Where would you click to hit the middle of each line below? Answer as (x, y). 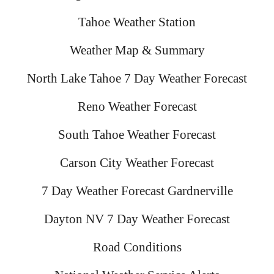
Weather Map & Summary (137, 50)
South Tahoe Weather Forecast (137, 135)
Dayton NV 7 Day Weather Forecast (137, 219)
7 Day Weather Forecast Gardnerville (137, 191)
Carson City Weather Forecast (137, 163)
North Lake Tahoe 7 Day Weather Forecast (137, 78)
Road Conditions (137, 247)
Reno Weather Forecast (137, 106)
